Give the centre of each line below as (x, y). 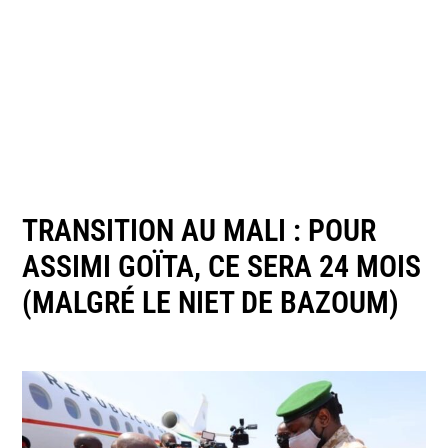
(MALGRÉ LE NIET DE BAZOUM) (211, 302)
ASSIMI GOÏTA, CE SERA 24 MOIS (222, 266)
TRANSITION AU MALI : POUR (199, 230)
